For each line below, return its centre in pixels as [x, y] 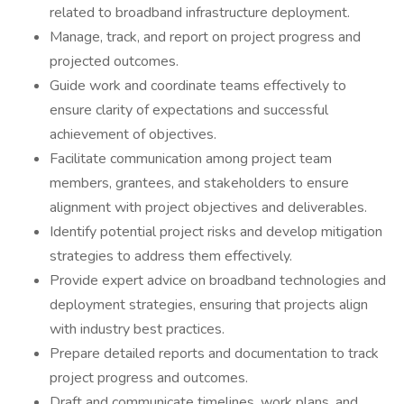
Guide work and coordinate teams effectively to [198, 86]
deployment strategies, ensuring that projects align [209, 305]
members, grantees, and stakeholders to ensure [199, 183]
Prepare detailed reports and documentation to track [214, 353]
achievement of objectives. [133, 134]
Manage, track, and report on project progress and [205, 37]
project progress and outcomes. [149, 378]
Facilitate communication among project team [191, 159]
